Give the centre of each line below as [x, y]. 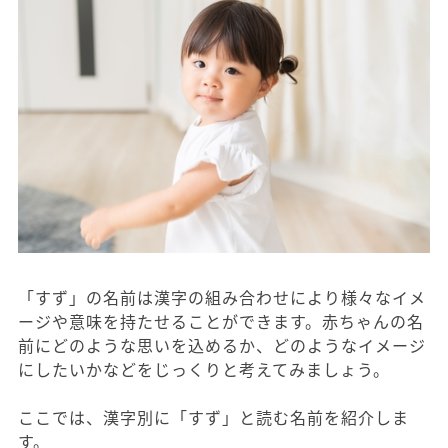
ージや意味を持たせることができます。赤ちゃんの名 [221, 321]
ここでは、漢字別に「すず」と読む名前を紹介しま [213, 417]
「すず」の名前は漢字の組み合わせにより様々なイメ [222, 297]
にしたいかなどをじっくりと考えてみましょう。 [204, 369]
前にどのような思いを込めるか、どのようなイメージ [222, 345]
